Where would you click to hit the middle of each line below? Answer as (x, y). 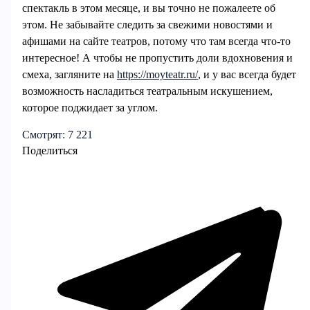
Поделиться (49, 150)
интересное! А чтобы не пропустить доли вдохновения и (157, 58)
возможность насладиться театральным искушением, (147, 91)
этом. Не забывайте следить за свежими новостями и (147, 25)
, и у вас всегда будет (247, 75)
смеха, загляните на (69, 75)
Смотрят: (43, 134)
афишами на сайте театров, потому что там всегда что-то (156, 42)
